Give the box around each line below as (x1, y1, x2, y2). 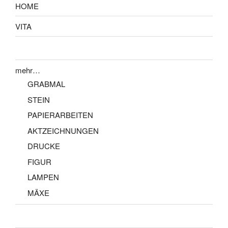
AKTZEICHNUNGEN (27, 125, 99, 136)
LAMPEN (27, 172, 59, 183)
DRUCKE (27, 140, 60, 152)
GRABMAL (27, 78, 65, 90)
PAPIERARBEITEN (27, 109, 93, 121)
